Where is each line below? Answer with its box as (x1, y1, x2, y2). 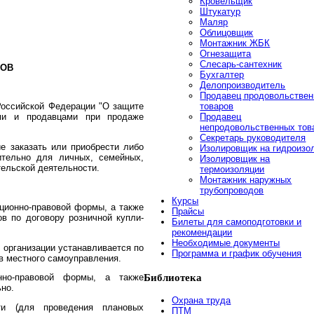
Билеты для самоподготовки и (172, 217, 302, 228)
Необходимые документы (172, 238, 280, 249)
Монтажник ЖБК (200, 38, 271, 49)
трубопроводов (200, 185, 264, 196)
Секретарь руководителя (200, 132, 306, 144)
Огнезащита (200, 48, 252, 60)
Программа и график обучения (172, 248, 302, 259)
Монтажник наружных (200, 175, 292, 186)
